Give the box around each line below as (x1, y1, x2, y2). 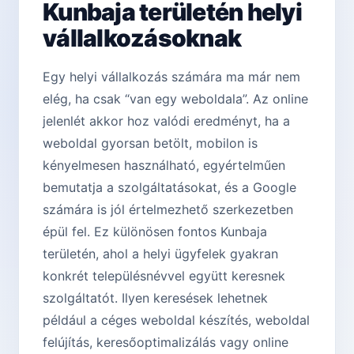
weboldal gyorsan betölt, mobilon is (43, 135, 258, 152)
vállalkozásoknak (43, 24, 241, 53)
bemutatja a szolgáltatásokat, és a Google (43, 179, 296, 196)
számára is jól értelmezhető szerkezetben (43, 201, 293, 218)
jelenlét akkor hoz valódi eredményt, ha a (43, 113, 290, 130)
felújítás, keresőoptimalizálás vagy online (43, 334, 288, 351)
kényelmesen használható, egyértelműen (43, 157, 285, 174)
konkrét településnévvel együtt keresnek (43, 268, 285, 284)
